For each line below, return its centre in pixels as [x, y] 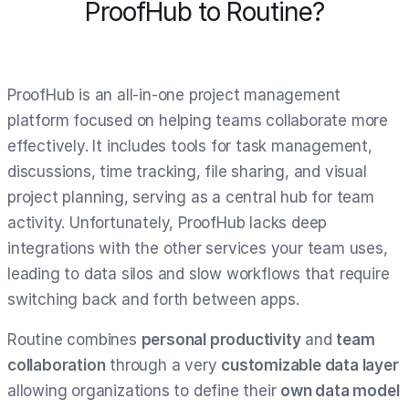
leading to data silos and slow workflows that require [199, 274]
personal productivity [221, 340]
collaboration [57, 365]
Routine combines [74, 340]
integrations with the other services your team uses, [198, 248]
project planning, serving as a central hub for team [191, 197]
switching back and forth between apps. [153, 299]
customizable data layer [310, 365]
